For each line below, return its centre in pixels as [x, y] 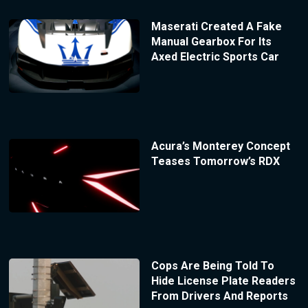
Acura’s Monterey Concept [220, 146]
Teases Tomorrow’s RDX [215, 162]
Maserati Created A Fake [216, 27]
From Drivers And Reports [219, 296]
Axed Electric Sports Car [215, 57]
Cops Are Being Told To [212, 266]
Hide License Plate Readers [223, 281]
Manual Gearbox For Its [211, 42]
